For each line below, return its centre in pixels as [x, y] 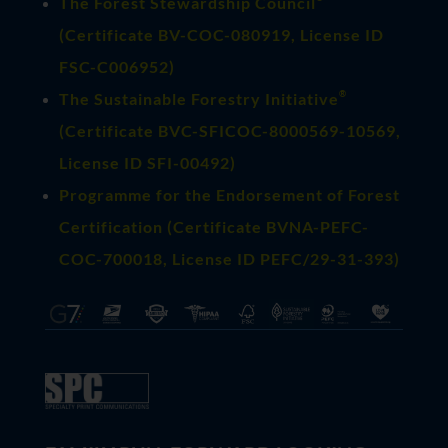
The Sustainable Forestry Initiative [198, 98]
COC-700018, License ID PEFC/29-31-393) [229, 258]
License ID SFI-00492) [147, 162]
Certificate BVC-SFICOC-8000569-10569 [230, 130]
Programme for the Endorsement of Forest [229, 194]
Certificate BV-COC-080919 [177, 34]
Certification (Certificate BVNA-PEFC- [213, 226]
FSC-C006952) [116, 66]
